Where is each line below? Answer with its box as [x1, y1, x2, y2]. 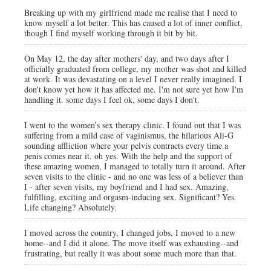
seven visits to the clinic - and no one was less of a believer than [24, 171, 243, 182]
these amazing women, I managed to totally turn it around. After [24, 160, 246, 172]
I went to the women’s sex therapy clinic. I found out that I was [24, 119, 241, 131]
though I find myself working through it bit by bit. [24, 27, 198, 39]
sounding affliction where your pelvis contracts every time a [24, 140, 228, 151]
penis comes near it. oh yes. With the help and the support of [24, 150, 232, 162]
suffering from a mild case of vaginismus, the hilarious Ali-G [24, 129, 233, 141]
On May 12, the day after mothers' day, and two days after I [24, 53, 229, 64]
